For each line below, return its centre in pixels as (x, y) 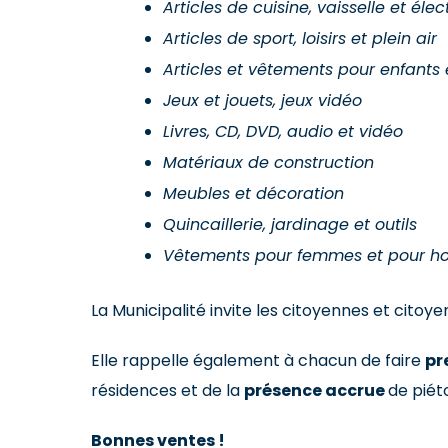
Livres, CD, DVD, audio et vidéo (282, 132)
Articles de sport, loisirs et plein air (299, 39)
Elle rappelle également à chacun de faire (257, 360)
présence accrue (315, 390)
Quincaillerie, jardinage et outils (289, 225)
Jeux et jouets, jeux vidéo (262, 101)
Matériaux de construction (268, 163)
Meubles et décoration (253, 194)
